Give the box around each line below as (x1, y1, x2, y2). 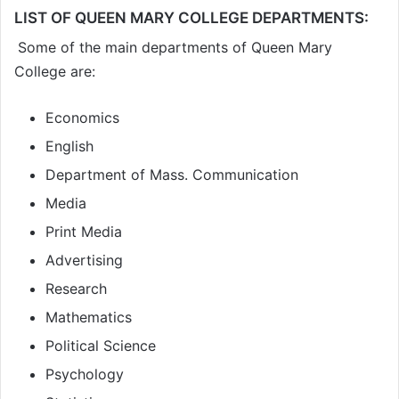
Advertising (45, 251, 123, 270)
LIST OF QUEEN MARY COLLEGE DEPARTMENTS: (14, 8, 369, 27)
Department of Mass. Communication (45, 166, 298, 184)
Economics (45, 109, 119, 127)
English (45, 137, 94, 156)
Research (45, 280, 107, 298)
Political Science (45, 337, 156, 355)
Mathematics (45, 308, 132, 327)
